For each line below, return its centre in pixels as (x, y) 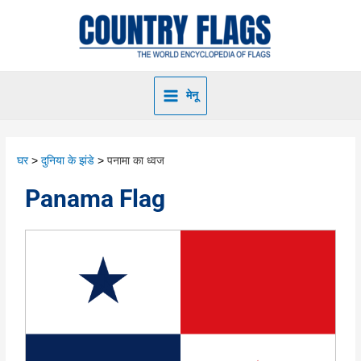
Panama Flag (95, 199)
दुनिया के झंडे (68, 161)
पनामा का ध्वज (136, 161)
